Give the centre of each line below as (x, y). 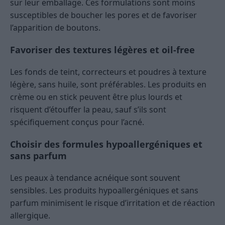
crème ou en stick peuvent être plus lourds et (96, 97)
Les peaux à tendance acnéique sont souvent (95, 178)
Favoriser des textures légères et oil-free (102, 50)
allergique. (30, 216)
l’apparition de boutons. (55, 28)
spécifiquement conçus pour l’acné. (77, 122)
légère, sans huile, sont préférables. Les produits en (108, 85)
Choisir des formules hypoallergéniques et (106, 144)
